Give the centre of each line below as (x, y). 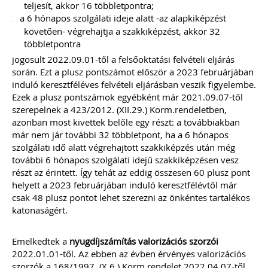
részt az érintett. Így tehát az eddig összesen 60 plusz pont (131, 172)
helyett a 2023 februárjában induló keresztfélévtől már (124, 185)
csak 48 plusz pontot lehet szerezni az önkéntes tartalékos (131, 197)
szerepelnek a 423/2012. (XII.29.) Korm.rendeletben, (119, 109)
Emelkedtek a (41, 241)
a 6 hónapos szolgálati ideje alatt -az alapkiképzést (123, 18)
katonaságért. (40, 210)
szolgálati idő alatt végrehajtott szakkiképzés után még (124, 147)
